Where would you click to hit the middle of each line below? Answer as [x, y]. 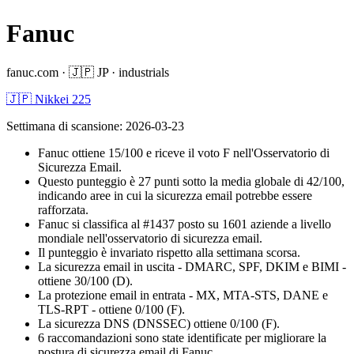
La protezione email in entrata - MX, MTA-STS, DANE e [183, 295]
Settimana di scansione [63, 126]
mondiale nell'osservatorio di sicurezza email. [150, 238]
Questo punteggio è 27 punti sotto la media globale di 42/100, [191, 181]
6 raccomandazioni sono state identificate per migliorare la [182, 337]
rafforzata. [63, 209]
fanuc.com [32, 72]
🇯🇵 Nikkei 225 [49, 99]
